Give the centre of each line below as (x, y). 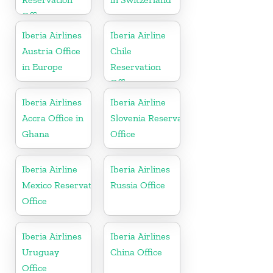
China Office (136, 252)
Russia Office (138, 185)
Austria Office (51, 51)
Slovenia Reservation (155, 118)
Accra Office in (53, 118)
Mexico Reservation (63, 185)
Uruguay (41, 252)
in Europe (42, 66)
